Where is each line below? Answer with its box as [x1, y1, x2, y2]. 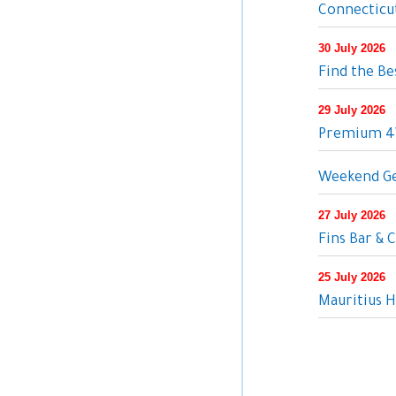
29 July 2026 [317, 103, 385, 117]
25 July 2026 [317, 270, 385, 284]
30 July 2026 [317, 42, 385, 55]
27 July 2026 [317, 209, 385, 222]
